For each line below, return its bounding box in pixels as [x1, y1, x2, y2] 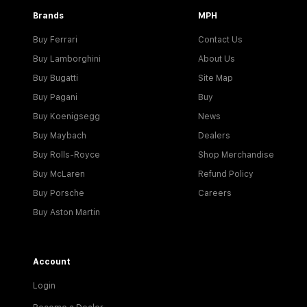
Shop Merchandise [198, 150, 274, 160]
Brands [33, 11, 64, 21]
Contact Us [198, 35, 243, 45]
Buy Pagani [33, 93, 77, 102]
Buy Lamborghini [33, 54, 101, 64]
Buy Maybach [33, 131, 86, 140]
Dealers [198, 131, 230, 140]
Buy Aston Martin [33, 208, 100, 217]
